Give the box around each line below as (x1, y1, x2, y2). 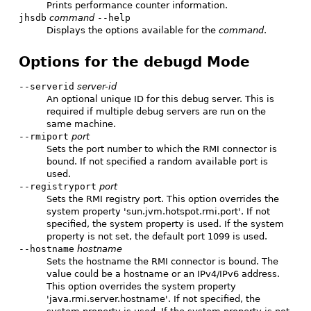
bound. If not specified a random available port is (47, 155, 268, 167)
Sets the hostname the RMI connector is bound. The (47, 255, 278, 267)
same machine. (47, 118, 116, 129)
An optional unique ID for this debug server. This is (47, 93, 274, 104)
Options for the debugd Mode (19, 53, 250, 70)
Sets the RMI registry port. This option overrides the (47, 193, 279, 204)
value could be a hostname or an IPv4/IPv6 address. (47, 268, 280, 279)
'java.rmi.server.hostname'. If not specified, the (47, 293, 260, 304)
